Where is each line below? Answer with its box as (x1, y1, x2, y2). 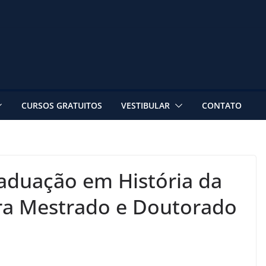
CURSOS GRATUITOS (21, 99, 102, 111)
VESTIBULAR (121, 99, 170, 111)
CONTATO (202, 99, 242, 111)
